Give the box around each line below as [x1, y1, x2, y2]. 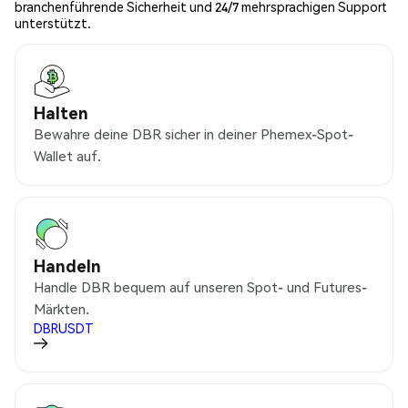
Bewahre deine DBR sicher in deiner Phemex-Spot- [34, 125, 353, 144]
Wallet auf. [34, 147, 101, 166]
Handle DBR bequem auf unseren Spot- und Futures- [34, 278, 367, 297]
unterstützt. [15, 15, 91, 32]
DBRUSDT [34, 320, 94, 337]
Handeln [34, 255, 101, 277]
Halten [34, 102, 88, 124]
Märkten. [34, 300, 89, 319]
